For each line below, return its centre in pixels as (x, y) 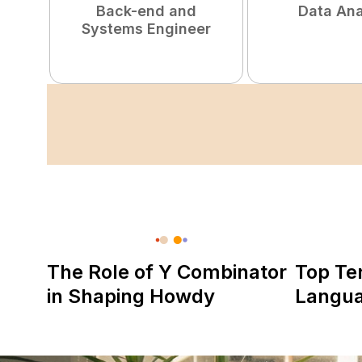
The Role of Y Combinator (167, 272)
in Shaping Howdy (131, 296)
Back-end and (146, 11)
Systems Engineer (146, 29)
